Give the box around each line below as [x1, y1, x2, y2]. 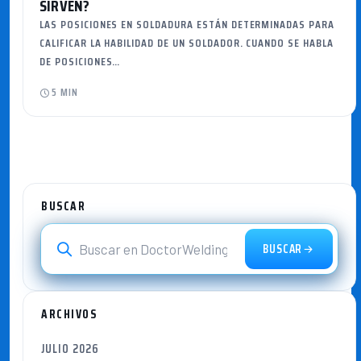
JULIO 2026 [41, 339, 99, 359]
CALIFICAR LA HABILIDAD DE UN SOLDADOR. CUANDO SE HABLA [39, 34, 334, 52]
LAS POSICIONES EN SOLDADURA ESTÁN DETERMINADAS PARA [39, 15, 334, 33]
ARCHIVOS [41, 305, 97, 324]
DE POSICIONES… [39, 52, 121, 70]
